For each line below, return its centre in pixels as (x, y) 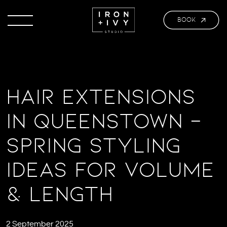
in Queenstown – (104, 121)
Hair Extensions (101, 96)
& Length (60, 194)
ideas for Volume (110, 169)
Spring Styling (93, 145)
